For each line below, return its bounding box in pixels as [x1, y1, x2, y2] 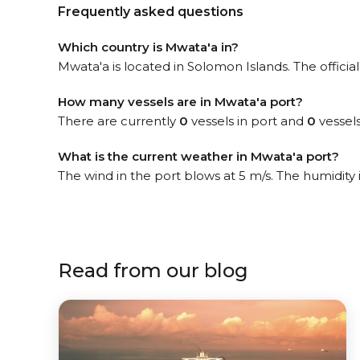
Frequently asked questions [58, 4, 243, 19]
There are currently [58, 113, 179, 129]
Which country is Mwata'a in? [58, 39, 239, 55]
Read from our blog [58, 259, 248, 282]
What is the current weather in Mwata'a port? [58, 149, 339, 164]
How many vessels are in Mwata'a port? [58, 94, 303, 109]
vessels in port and [188, 113, 307, 129]
